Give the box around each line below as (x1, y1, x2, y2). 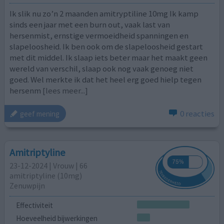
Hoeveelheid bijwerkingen (15, 213, 97, 223)
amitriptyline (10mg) (9, 170, 82, 180)
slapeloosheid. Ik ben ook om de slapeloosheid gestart (9, 40, 203, 52)
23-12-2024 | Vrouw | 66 (9, 160, 88, 170)
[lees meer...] (42, 84, 88, 96)
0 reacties (179, 108, 214, 119)
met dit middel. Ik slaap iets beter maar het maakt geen (9, 51, 208, 63)
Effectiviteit (15, 200, 53, 210)
